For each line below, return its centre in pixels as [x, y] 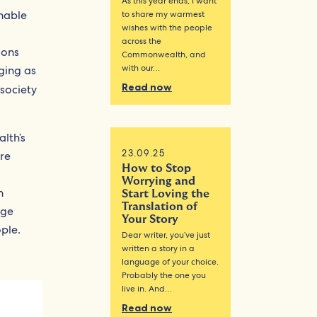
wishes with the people [167, 27]
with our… [141, 68]
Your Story [150, 219]
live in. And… [147, 288]
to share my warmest [163, 14]
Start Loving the [166, 194]
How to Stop [157, 168]
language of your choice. [171, 261]
